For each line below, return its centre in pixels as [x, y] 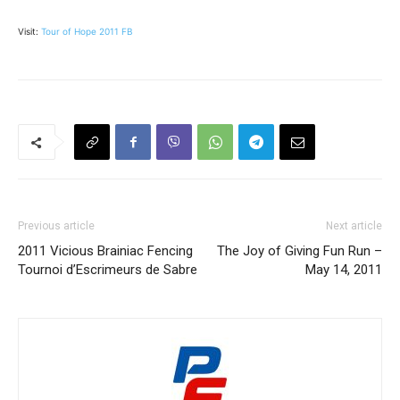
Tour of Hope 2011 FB [87, 32]
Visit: [29, 32]
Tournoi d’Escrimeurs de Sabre [108, 270]
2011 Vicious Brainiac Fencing [105, 251]
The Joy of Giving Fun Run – [300, 251]
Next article [354, 226]
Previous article [56, 226]
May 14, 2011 [344, 270]
